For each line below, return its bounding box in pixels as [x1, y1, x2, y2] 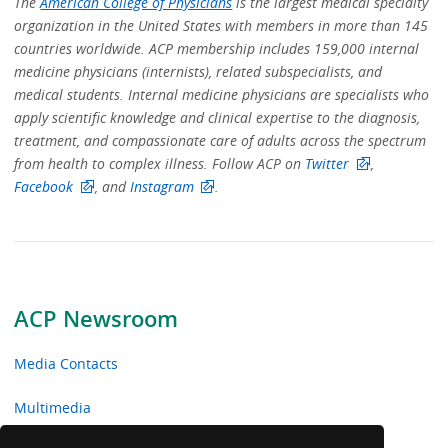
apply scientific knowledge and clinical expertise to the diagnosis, [14, 107, 421, 127]
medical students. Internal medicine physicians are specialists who [14, 84, 430, 104]
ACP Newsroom [14, 304, 179, 334]
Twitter [305, 153, 350, 173]
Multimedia [14, 397, 92, 417]
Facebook [14, 176, 74, 196]
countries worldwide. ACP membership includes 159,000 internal [14, 38, 420, 58]
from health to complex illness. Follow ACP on [14, 153, 306, 173]
